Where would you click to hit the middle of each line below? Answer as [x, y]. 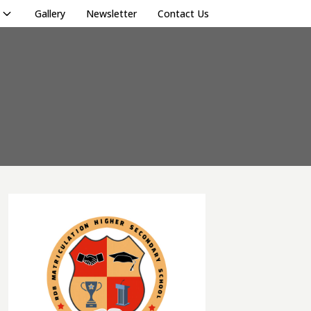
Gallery [50, 13]
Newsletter [111, 13]
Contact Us [183, 13]
